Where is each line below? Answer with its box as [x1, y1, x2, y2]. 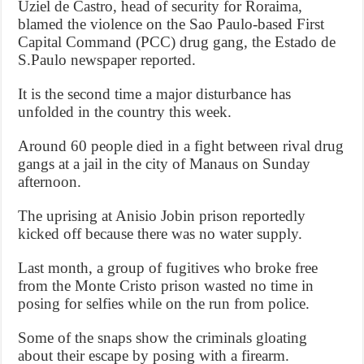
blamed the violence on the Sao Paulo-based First [18, 15, 325, 32]
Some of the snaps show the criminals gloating [18, 328, 308, 346]
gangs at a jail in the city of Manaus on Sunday [18, 154, 311, 172]
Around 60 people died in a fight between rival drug [18, 136, 344, 154]
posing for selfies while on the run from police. [18, 294, 310, 312]
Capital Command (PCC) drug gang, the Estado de [18, 32, 336, 50]
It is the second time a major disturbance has [18, 84, 292, 102]
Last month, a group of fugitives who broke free [18, 258, 318, 276]
